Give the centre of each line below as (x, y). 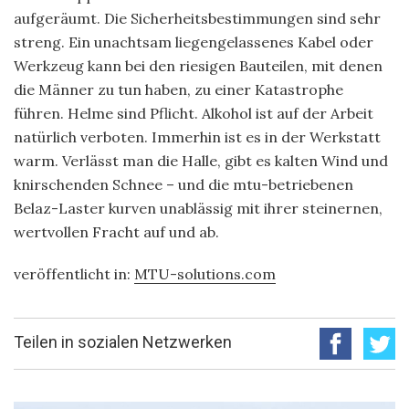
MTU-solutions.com (205, 273)
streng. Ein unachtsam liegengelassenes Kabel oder (194, 42)
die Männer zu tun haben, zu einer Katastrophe (178, 89)
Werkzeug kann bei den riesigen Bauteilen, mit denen (198, 65)
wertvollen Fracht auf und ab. (116, 231)
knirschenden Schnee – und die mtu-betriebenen (184, 184)
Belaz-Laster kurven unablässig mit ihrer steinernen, (198, 208)
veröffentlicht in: (74, 273)
